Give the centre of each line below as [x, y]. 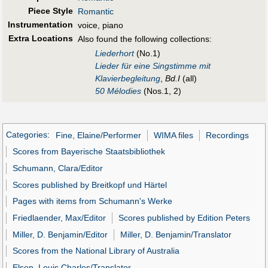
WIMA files [173, 135]
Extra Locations [40, 38]
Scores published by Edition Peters [185, 218]
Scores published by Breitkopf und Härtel [90, 185]
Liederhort [114, 53]
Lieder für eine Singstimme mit [153, 66]
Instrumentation [40, 25]
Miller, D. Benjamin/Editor [60, 234]
